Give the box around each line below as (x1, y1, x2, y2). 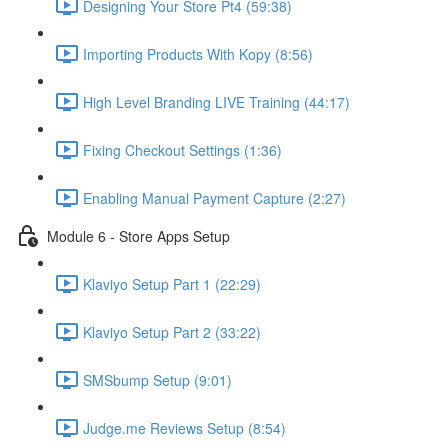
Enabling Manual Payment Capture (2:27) (83, 187, 346, 208)
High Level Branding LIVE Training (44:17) (83, 91, 350, 112)
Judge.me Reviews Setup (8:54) (83, 417, 286, 438)
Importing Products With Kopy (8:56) (83, 43, 313, 64)
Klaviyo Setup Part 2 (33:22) (83, 321, 261, 342)
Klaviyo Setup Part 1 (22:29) (83, 273, 261, 294)
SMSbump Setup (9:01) (83, 369, 232, 390)
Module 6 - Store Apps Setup (47, 225, 230, 246)
